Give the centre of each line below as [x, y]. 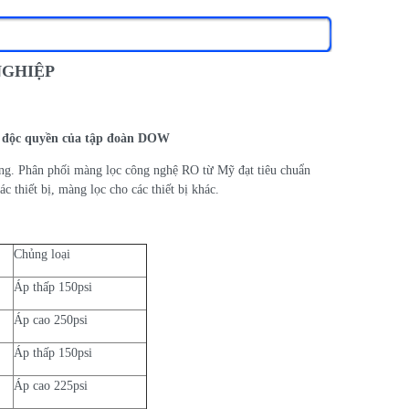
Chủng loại [43, 254]
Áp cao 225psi [52, 385]
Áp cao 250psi [52, 320]
